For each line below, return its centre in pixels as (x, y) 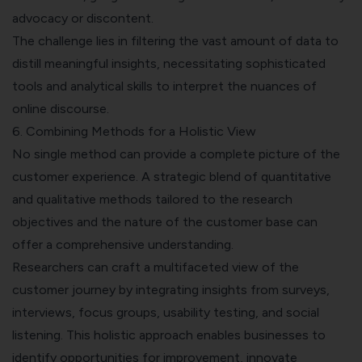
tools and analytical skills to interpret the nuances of (164, 86)
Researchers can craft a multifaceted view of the (156, 267)
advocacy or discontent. (83, 19)
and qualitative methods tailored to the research (152, 200)
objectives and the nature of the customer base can (165, 222)
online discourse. (61, 109)
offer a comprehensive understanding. (123, 245)
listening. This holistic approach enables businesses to (169, 335)
